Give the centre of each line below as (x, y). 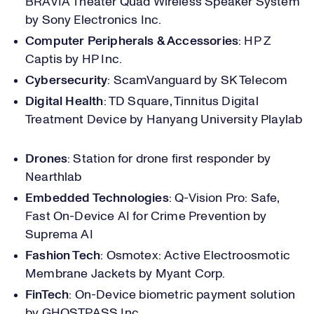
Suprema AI (62, 235)
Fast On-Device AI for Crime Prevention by (146, 217)
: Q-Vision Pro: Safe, (224, 198)
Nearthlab (56, 177)
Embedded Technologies (97, 198)
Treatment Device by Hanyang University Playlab (164, 120)
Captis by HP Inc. (76, 60)
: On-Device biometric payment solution (182, 295)
